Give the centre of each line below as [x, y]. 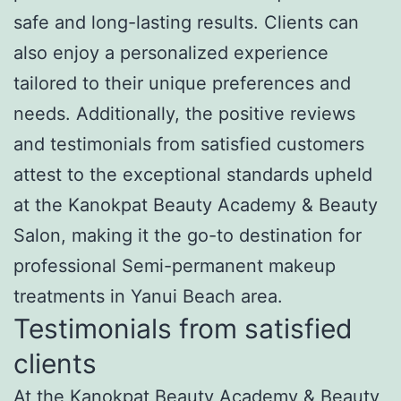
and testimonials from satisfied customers [189, 144]
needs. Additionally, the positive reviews [184, 113]
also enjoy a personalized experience [171, 52]
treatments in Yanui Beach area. [148, 296]
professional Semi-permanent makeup [175, 265]
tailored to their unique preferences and [182, 83]
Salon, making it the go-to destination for [188, 235]
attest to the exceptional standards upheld [193, 174]
